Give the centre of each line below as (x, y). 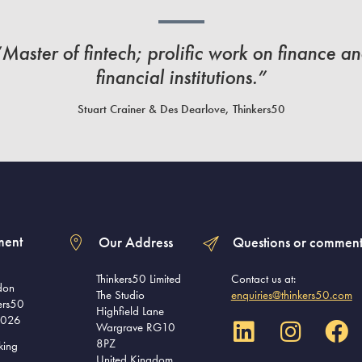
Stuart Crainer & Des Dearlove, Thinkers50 (181, 109)
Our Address (135, 242)
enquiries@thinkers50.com (291, 295)
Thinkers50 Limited (139, 278)
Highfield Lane (130, 311)
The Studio (121, 295)
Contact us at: (263, 278)
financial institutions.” (181, 77)
